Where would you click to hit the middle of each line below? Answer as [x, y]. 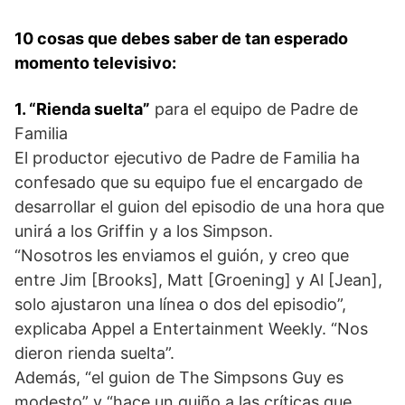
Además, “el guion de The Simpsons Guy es [179, 377]
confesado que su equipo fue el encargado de [188, 182]
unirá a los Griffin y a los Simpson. [144, 231]
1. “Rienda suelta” [82, 108]
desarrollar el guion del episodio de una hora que [199, 206]
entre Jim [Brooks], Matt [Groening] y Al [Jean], [198, 279]
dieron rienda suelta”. [94, 353]
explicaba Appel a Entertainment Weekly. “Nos [191, 328]
